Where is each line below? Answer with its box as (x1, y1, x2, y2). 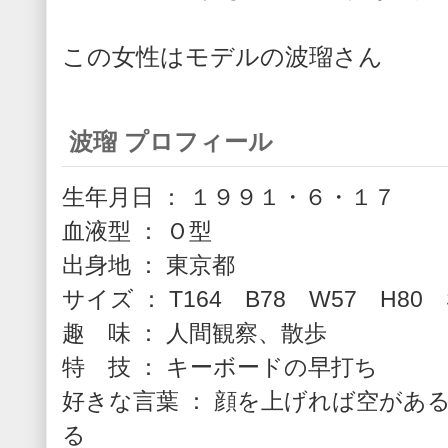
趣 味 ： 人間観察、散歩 (62, 319, 327, 346)
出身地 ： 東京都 (62, 251, 235, 278)
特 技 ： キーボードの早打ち (62, 353, 378, 380)
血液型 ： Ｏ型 (62, 217, 212, 244)
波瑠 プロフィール (69, 127, 273, 155)
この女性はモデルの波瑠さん (62, 42, 383, 70)
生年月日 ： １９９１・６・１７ (62, 183, 396, 210)
